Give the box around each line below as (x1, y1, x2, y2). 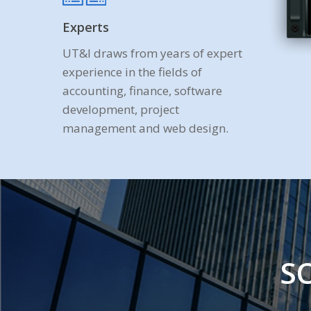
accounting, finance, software (62, 83, 223, 99)
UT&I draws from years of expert (62, 45, 243, 61)
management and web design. (62, 120, 229, 136)
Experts (62, 19, 110, 35)
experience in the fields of (62, 64, 203, 80)
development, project (62, 101, 180, 117)
